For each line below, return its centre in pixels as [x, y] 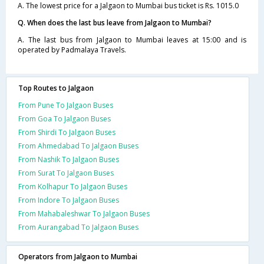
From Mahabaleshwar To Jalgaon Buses [84, 214]
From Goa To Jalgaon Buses [65, 119]
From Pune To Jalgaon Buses [66, 105]
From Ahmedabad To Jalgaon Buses [78, 146]
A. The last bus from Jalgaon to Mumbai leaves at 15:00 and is [132, 40]
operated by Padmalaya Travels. [72, 50]
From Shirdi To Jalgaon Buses [67, 132]
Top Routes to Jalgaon [56, 88]
